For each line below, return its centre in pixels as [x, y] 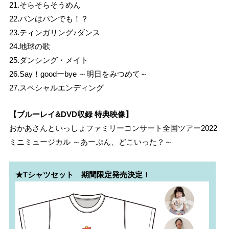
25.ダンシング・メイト [49, 60]
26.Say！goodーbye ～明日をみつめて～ [78, 74]
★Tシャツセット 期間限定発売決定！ [83, 175]
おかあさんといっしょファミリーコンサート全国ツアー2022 [113, 128]
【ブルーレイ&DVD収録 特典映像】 [71, 114]
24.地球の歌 [29, 47]
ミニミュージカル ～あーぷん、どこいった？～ [90, 142]
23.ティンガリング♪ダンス [54, 33]
